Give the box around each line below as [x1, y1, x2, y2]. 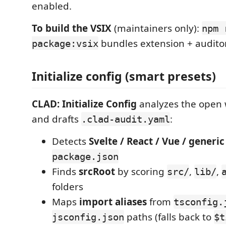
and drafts [32, 112, 81, 126]
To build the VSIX [32, 21, 111, 35]
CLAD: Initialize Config [32, 97, 137, 110]
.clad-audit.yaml [81, 114, 170, 125]
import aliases [79, 195, 147, 208]
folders [52, 180, 83, 193]
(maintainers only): [111, 21, 202, 35]
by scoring [115, 165, 167, 178]
